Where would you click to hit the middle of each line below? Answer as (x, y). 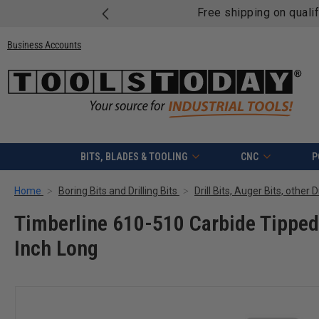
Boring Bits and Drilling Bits (118, 191)
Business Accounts (44, 45)
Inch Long (56, 249)
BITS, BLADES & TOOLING (134, 157)
